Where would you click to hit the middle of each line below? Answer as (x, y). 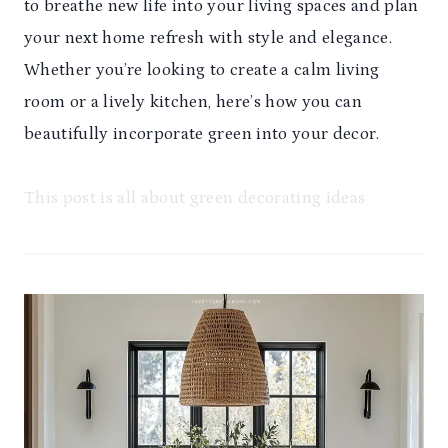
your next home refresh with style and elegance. (208, 38)
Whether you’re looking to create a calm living (202, 70)
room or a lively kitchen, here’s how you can (193, 102)
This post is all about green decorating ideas (195, 198)
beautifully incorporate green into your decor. (202, 134)
